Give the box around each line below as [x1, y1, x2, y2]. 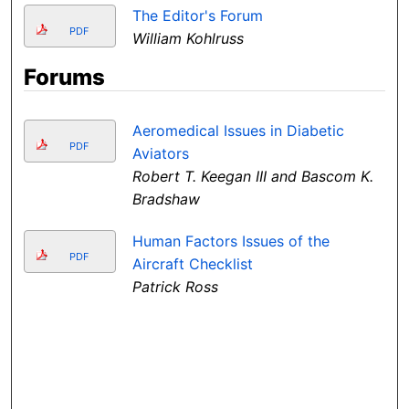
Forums [24, 64, 106, 91]
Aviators [131, 144, 189, 163]
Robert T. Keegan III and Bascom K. [131, 167, 373, 186]
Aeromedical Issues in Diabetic [131, 121, 344, 141]
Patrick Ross [131, 278, 218, 297]
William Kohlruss [131, 29, 244, 48]
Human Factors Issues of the [131, 232, 330, 251]
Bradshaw [131, 190, 200, 209]
